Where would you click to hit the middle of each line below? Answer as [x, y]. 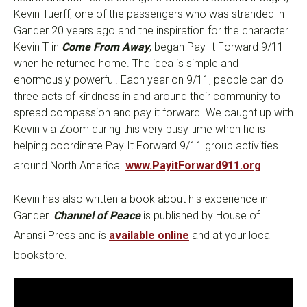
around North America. [70, 165]
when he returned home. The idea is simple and [126, 63]
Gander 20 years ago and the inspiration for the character [151, 30]
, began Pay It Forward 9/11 [217, 47]
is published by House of [200, 215]
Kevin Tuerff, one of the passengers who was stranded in [149, 14]
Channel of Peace [97, 215]
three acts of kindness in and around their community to [147, 96]
